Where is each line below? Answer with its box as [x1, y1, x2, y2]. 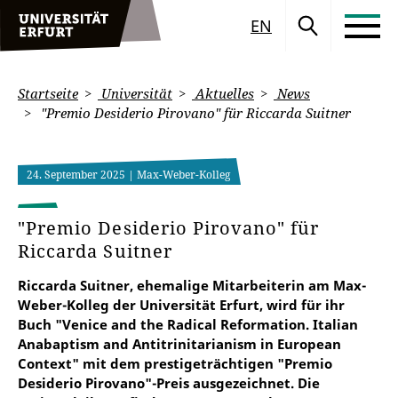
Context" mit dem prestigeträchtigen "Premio [18, 354, 332, 372]
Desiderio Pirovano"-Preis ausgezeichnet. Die [18, 374, 320, 392]
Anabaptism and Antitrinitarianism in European [18, 335, 341, 353]
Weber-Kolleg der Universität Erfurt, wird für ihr [18, 296, 345, 314]
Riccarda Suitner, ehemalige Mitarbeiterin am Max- [18, 276, 366, 294]
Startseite [18, 84, 78, 102]
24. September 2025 [27, 167, 128, 182]
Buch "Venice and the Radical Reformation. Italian [18, 315, 358, 333]
